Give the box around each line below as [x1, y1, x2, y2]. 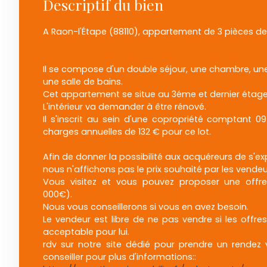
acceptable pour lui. [43, 226, 129, 238]
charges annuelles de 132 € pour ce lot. [43, 126, 211, 138]
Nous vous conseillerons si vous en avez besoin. [43, 201, 249, 213]
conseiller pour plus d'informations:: [43, 251, 196, 263]
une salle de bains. [43, 76, 123, 88]
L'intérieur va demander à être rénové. [43, 101, 206, 113]
